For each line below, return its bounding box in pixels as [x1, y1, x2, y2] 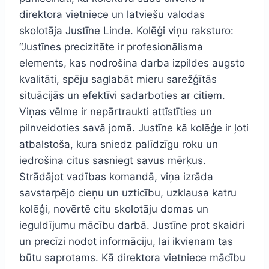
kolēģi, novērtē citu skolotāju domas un [19, 202, 208, 215]
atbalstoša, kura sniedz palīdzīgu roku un [19, 138, 218, 150]
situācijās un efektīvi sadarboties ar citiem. [19, 89, 225, 101]
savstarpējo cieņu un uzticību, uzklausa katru [19, 186, 237, 199]
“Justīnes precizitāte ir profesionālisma [19, 40, 203, 53]
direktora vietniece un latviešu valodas [19, 8, 205, 20]
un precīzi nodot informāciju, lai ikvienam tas [19, 235, 233, 247]
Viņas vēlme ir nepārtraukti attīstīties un [19, 105, 212, 118]
